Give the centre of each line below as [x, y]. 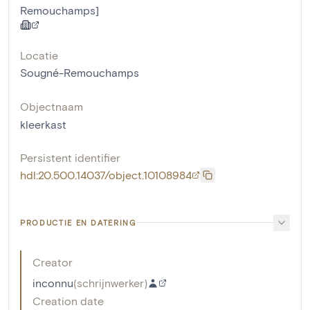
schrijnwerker [110, 282]
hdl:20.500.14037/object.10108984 [106, 174]
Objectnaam [52, 106]
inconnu [53, 282]
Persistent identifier [70, 157]
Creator [53, 262]
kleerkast [43, 124]
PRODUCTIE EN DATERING [78, 222]
